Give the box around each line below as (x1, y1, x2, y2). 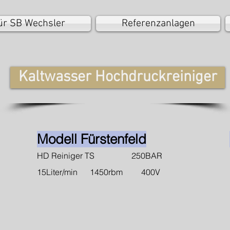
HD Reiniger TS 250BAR (37, 150, 162, 161)
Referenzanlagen (121, 17, 195, 30)
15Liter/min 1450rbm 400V (37, 167, 160, 177)
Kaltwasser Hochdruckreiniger (18, 68, 217, 87)
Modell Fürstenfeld (37, 131, 146, 147)
